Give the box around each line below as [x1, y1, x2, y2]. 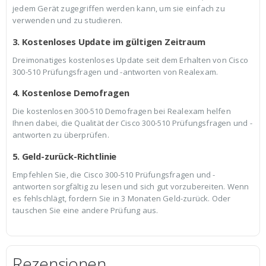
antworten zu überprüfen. [12, 129, 109, 141]
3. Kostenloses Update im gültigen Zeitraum [12, 35, 205, 47]
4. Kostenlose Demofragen [12, 87, 129, 99]
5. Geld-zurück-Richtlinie [12, 150, 117, 162]
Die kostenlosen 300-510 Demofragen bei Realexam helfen [12, 106, 231, 117]
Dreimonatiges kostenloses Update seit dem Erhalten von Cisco [12, 54, 249, 65]
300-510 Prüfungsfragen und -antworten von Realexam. [12, 66, 218, 77]
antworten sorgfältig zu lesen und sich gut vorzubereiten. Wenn [12, 180, 249, 192]
